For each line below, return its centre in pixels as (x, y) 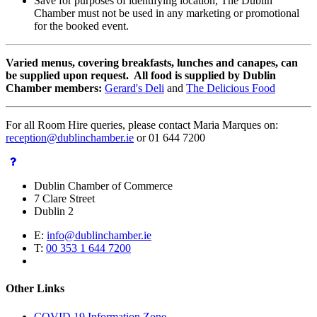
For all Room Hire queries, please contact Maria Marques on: (142, 125)
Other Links (35, 289)
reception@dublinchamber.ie (70, 138)
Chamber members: (55, 88)
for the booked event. (81, 26)
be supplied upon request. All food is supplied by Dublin (141, 76)
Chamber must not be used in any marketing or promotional (167, 13)
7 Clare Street (64, 199)
